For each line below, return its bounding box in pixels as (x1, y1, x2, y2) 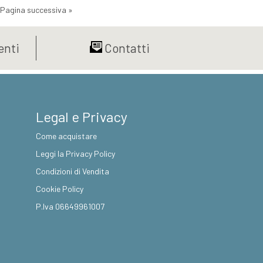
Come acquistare (36, 131, 97, 141)
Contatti (102, 41, 150, 56)
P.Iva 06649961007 (36, 201, 104, 212)
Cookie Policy (36, 184, 83, 194)
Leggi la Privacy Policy (36, 149, 115, 159)
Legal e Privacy (36, 108, 127, 126)
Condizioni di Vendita (36, 166, 109, 177)
